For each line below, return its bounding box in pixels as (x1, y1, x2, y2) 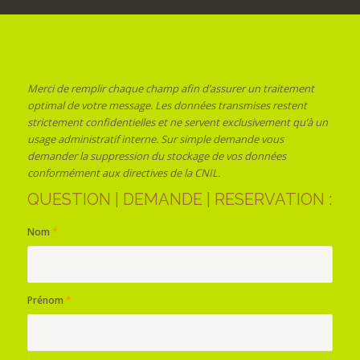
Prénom (27, 292, 66, 307)
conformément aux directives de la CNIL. (27, 165, 220, 180)
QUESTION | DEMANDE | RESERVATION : (27, 189, 332, 209)
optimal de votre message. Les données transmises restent (27, 97, 307, 112)
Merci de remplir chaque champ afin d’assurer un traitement (27, 80, 314, 96)
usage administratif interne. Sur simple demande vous (27, 131, 284, 146)
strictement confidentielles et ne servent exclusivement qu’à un (27, 114, 328, 129)
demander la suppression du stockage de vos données (27, 148, 286, 163)
